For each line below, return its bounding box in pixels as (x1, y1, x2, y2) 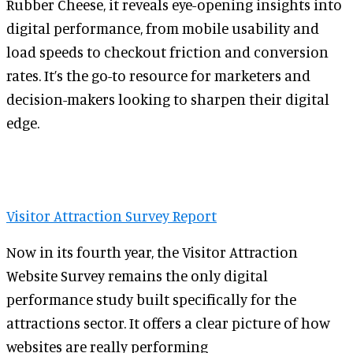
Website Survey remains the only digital (6, 266, 268, 285)
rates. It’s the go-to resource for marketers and (6, 66, 310, 85)
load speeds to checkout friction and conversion (6, 43, 329, 61)
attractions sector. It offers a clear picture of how (6, 314, 330, 333)
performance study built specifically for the (6, 290, 296, 309)
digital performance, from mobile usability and (6, 19, 319, 38)
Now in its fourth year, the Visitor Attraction (6, 243, 298, 262)
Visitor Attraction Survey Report (6, 206, 217, 225)
